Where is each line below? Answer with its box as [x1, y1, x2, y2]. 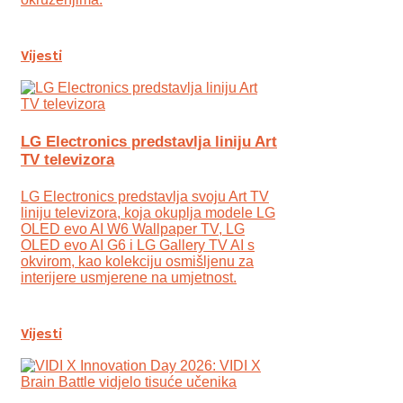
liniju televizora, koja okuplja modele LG [21, 205, 275, 221]
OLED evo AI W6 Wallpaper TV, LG [21, 221, 245, 237]
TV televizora [21, 150, 114, 168]
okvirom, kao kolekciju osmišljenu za [21, 254, 254, 270]
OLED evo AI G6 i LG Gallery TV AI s [21, 237, 255, 254]
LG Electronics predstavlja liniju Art [21, 132, 277, 150]
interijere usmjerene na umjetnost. [21, 270, 237, 286]
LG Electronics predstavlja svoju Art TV [21, 189, 269, 205]
